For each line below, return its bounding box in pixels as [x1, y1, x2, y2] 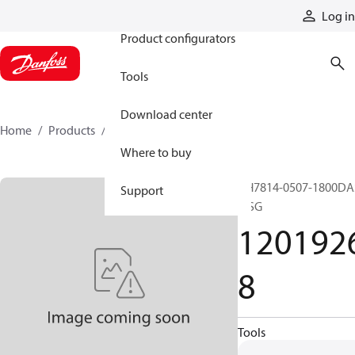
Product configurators [120, 30, 235, 46]
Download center [120, 106, 212, 122]
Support [120, 182, 163, 198]
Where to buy [120, 144, 192, 160]
